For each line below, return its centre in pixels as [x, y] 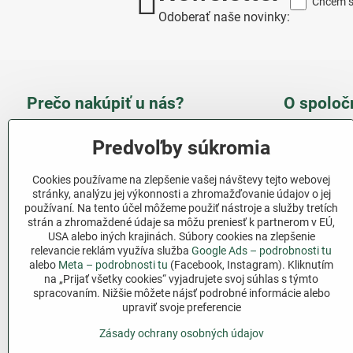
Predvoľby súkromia [181, 148]
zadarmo [88, 273]
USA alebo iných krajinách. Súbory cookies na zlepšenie [181, 236]
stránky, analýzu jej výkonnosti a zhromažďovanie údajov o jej [181, 194]
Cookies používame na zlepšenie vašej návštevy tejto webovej [181, 180]
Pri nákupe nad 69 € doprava [144, 257]
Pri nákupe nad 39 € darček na [149, 301]
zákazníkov [95, 153]
